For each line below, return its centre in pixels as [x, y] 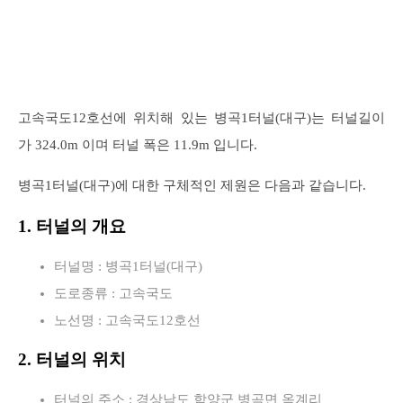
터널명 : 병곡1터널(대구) [128, 266]
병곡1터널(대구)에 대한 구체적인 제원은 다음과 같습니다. [192, 185]
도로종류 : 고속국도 [113, 293]
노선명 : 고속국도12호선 [127, 320]
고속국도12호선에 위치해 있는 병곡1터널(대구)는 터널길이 [201, 118]
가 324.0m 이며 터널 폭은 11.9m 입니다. [138, 145]
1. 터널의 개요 [72, 226]
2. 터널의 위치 [72, 359]
